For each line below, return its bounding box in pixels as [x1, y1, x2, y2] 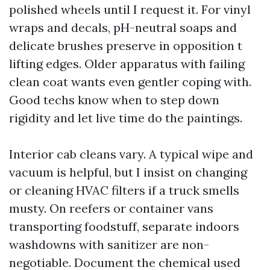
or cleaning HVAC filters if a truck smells [9, 183, 239, 198]
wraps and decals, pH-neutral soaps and [9, 20, 237, 35]
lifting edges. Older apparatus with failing [9, 56, 245, 71]
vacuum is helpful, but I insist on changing [9, 165, 247, 180]
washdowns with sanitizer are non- [9, 237, 209, 252]
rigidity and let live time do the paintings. [9, 110, 242, 125]
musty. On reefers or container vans [9, 201, 213, 216]
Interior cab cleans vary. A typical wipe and [9, 146, 253, 162]
